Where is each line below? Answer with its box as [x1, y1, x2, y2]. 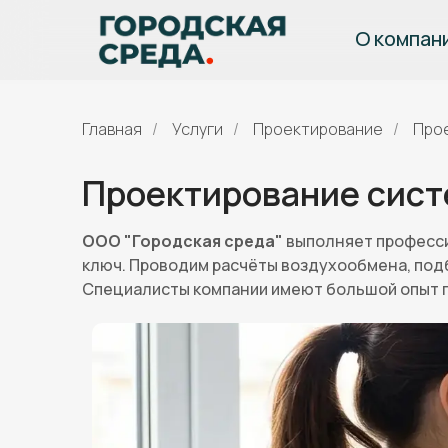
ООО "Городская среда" [82, 230, 283, 252]
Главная [82, 118, 142, 140]
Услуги [172, 118, 223, 140]
